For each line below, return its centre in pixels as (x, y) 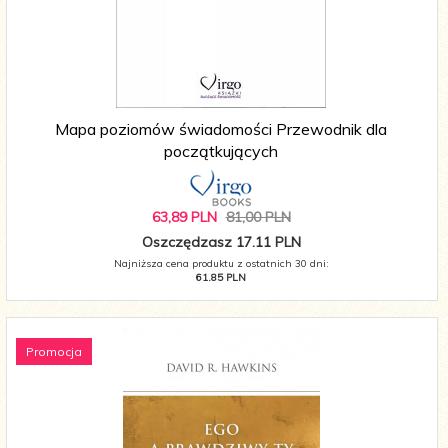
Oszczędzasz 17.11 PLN (221, 242)
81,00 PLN (258, 217)
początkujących (221, 151)
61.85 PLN (221, 278)
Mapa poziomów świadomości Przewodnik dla (221, 129)
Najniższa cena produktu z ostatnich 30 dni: (221, 264)
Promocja (54, 352)
